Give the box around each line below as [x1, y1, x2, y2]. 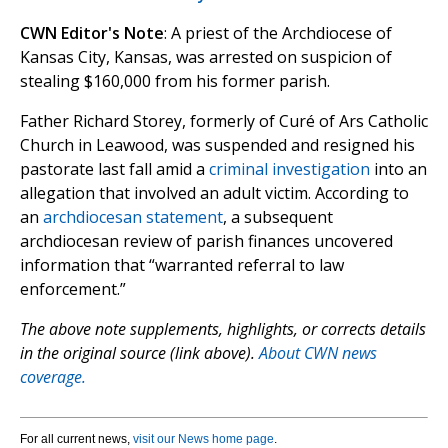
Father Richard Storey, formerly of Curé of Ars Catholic [20, 110, 428, 133]
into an [370, 158, 427, 181]
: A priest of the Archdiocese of [164, 22, 392, 45]
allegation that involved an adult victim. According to [20, 182, 409, 205]
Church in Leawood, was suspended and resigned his [20, 134, 415, 157]
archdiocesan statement [43, 206, 223, 229]
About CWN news [259, 342, 377, 365]
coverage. [20, 366, 86, 389]
